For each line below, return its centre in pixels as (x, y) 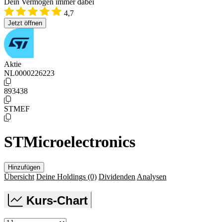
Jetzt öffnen (25, 23)
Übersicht (19, 176)
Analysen (152, 176)
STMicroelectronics (70, 142)
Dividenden (117, 176)
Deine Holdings (62, 176)
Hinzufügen (24, 167)
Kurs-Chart (57, 200)
